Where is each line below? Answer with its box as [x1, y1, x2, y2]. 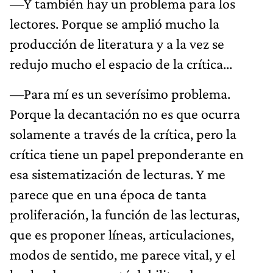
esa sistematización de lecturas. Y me [10, 165, 225, 182]
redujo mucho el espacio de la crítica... [10, 55, 232, 72]
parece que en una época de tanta [10, 185, 207, 202]
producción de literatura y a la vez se [10, 35, 224, 52]
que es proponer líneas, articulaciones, [10, 225, 234, 243]
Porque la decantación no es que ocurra [10, 105, 240, 122]
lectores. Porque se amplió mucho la [10, 15, 219, 32]
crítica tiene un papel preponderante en [10, 145, 244, 162]
